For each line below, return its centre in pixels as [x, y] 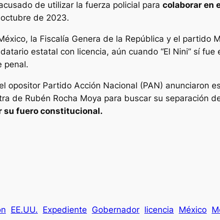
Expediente [65, 210]
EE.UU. [24, 210]
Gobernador [116, 210]
